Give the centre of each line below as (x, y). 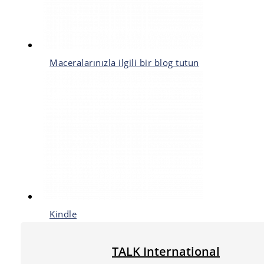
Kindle (63, 214)
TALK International (166, 252)
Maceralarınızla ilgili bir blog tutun (124, 63)
